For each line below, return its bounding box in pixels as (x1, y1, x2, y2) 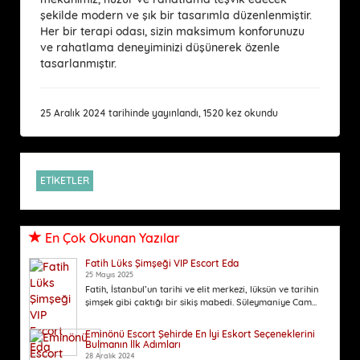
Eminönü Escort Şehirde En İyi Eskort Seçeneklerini (85, 327, 315, 340)
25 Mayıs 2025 (85, 269, 133, 279)
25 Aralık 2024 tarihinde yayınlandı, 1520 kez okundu (40, 106, 278, 119)
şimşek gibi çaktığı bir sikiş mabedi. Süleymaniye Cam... (85, 296, 317, 308)
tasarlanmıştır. (40, 55, 117, 71)
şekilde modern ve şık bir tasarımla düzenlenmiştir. (40, 7, 312, 22)
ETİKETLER (40, 174, 89, 186)
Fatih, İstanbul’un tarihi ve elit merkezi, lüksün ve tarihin (85, 283, 319, 295)
